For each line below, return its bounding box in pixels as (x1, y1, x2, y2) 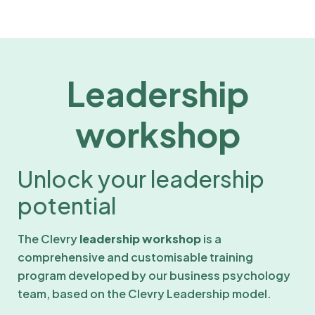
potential (18, 191, 120, 219)
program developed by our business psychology (18, 267, 290, 283)
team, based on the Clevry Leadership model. (18, 285, 274, 301)
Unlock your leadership (18, 164, 264, 193)
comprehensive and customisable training (18, 249, 253, 264)
